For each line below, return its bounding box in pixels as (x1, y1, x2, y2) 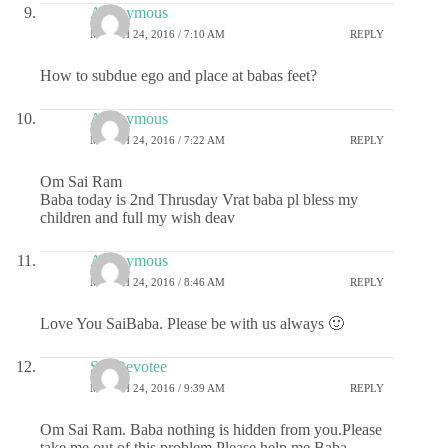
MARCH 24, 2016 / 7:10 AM (90, 28, 225, 41)
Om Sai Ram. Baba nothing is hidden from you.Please (40, 420, 382, 438)
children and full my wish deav (40, 208, 235, 226)
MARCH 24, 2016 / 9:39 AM (90, 382, 225, 395)
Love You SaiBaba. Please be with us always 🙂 (40, 314, 344, 332)
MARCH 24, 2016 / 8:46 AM (90, 276, 225, 289)
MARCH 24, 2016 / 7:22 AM (90, 134, 225, 147)
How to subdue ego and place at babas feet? (40, 66, 317, 84)
